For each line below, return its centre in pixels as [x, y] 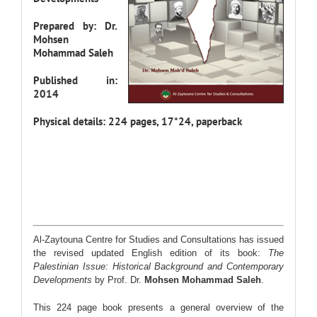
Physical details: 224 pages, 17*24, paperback [137, 122]
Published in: [75, 81]
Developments [62, 279]
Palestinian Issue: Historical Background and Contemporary [158, 266]
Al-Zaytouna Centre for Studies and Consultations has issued [158, 239]
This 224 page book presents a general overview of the [158, 307]
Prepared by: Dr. [75, 26]
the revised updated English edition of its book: [151, 253]
